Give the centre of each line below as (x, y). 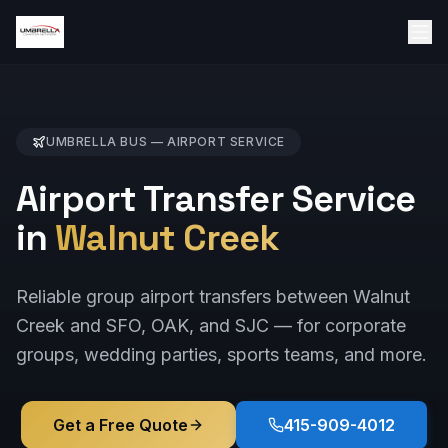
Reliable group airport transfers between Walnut (213, 296)
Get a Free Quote (120, 425)
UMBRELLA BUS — (106, 141)
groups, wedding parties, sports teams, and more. (221, 354)
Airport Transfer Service (216, 199)
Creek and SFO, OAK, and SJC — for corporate (211, 325)
